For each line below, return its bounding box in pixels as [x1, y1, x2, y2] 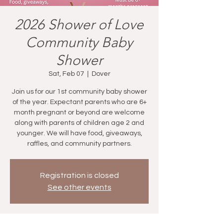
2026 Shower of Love [15, 16, 144, 33]
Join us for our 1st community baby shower [11, 88, 147, 95]
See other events [47, 183, 111, 191]
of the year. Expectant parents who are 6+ [12, 98, 147, 106]
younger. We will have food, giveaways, [16, 129, 142, 137]
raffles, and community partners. [27, 140, 132, 147]
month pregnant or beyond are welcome [14, 109, 145, 116]
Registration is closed [40, 171, 119, 179]
